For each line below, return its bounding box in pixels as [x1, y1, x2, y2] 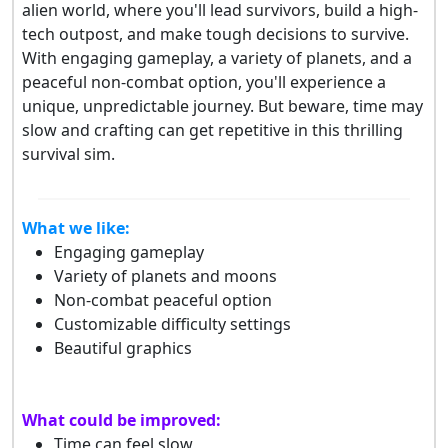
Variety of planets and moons [54, 265, 277, 288]
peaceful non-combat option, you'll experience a [22, 71, 386, 94]
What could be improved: [22, 409, 221, 432]
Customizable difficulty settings [54, 313, 291, 336]
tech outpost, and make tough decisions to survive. [22, 23, 409, 46]
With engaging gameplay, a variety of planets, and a [22, 47, 412, 70]
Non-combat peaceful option [54, 289, 272, 312]
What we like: [22, 217, 130, 240]
